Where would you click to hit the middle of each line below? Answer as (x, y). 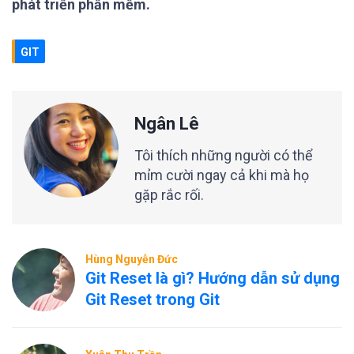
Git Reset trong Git (153, 299)
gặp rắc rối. (169, 195)
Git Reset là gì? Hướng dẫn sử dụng (213, 278)
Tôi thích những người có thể (224, 155)
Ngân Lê (167, 124)
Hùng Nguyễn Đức (132, 259)
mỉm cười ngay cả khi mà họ (222, 175)
